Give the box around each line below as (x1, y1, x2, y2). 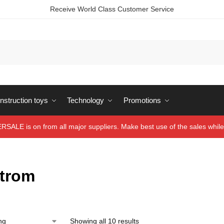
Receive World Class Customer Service (50, 5, 174, 13)
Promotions (123, 96, 161, 104)
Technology (67, 96, 104, 104)
